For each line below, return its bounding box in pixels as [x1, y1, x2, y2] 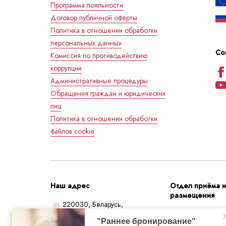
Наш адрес [50, 181, 89, 191]
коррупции [50, 64, 82, 73]
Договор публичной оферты [50, 13, 137, 23]
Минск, [63, 210, 84, 219]
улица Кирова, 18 [84, 210, 138, 219]
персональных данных [50, 38, 122, 48]
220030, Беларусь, [63, 200, 123, 209]
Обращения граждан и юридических [50, 89, 165, 98]
